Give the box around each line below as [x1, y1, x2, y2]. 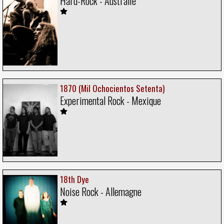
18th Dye [60, 173, 89, 186]
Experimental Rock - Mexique [60, 93, 161, 108]
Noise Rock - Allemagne [60, 184, 141, 199]
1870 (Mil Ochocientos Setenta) [60, 82, 164, 95]
